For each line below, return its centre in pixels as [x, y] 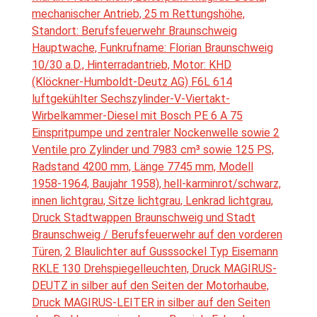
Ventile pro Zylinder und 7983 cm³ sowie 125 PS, [153, 150]
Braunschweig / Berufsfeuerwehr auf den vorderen [157, 235]
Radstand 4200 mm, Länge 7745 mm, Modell [143, 167]
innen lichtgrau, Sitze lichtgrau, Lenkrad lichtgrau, [152, 201]
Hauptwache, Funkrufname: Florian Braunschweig [152, 48]
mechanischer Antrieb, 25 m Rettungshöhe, [138, 14]
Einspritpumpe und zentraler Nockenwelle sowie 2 [156, 133]
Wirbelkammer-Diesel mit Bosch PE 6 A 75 [137, 116]
